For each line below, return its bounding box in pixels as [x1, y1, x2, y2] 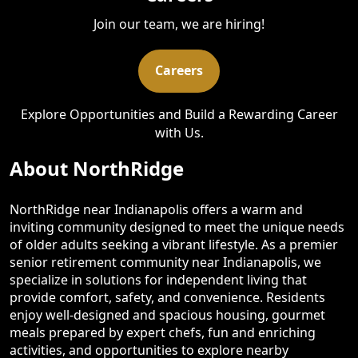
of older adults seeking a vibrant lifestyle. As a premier [10, 235, 338, 253]
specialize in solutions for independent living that [10, 270, 307, 288]
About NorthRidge [10, 154, 184, 181]
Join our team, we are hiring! [93, 14, 265, 33]
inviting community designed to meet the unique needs [10, 217, 344, 236]
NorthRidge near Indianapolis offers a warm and [10, 200, 303, 218]
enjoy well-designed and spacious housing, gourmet [10, 305, 325, 324]
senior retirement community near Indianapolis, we [10, 253, 321, 271]
